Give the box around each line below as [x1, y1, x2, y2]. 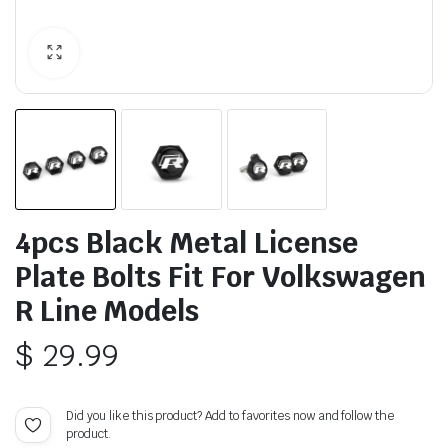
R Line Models [15, 291, 199, 329]
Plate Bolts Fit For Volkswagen [15, 257, 426, 295]
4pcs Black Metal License [15, 223, 358, 261]
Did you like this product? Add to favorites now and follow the [66, 407, 395, 424]
